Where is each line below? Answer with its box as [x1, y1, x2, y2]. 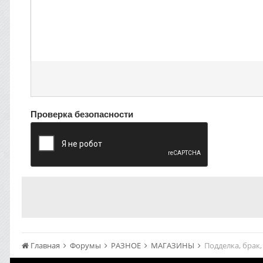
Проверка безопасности [31, 107, 133, 120]
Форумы [70, 240, 103, 251]
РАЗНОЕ [111, 240, 143, 251]
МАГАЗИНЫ [151, 240, 196, 251]
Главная [29, 240, 62, 251]
